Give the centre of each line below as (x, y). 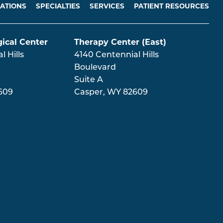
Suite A (88, 80)
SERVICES (107, 6)
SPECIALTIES (58, 6)
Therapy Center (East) (120, 42)
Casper (88, 93)
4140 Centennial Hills (116, 56)
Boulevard (95, 68)
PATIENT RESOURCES (171, 6)
